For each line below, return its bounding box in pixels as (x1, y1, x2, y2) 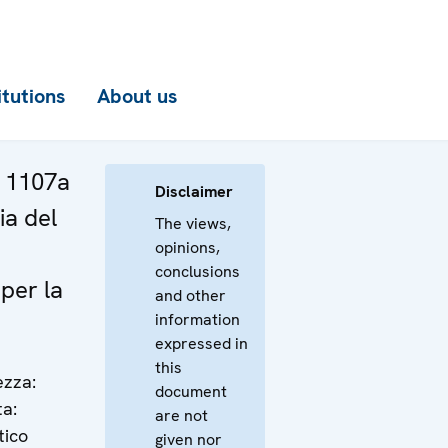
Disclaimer (155, 181, 233, 202)
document (155, 381, 227, 402)
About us (97, 83, 177, 109)
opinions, (155, 237, 220, 258)
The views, (155, 213, 231, 234)
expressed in (155, 333, 248, 354)
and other (155, 285, 226, 306)
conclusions (155, 261, 240, 282)
